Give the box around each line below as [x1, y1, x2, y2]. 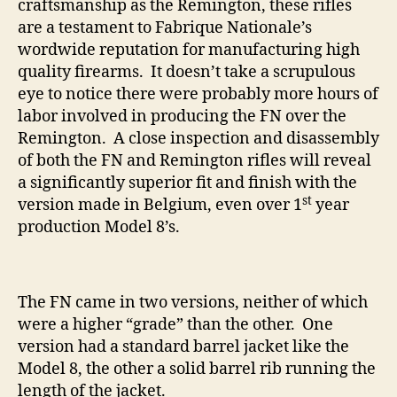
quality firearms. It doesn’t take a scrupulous [18, 62, 355, 83]
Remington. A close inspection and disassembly [18, 128, 379, 150]
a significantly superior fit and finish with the [18, 173, 357, 194]
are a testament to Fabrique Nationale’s [18, 18, 312, 39]
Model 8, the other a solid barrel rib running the [18, 359, 376, 380]
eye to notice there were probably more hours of [18, 84, 378, 105]
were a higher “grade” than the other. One [18, 315, 333, 336]
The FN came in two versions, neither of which [18, 292, 368, 314]
